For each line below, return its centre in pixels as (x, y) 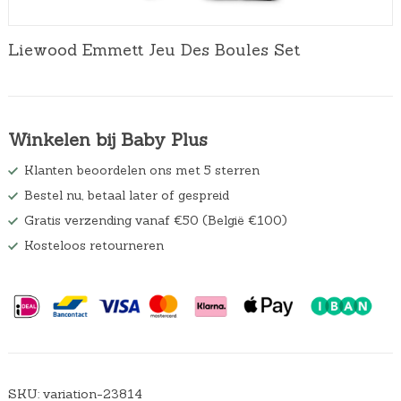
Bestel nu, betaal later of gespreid (126, 195)
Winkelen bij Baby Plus (107, 139)
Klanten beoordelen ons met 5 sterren (141, 170)
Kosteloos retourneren (94, 245)
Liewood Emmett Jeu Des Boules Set (154, 50)
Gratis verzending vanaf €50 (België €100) (155, 220)
